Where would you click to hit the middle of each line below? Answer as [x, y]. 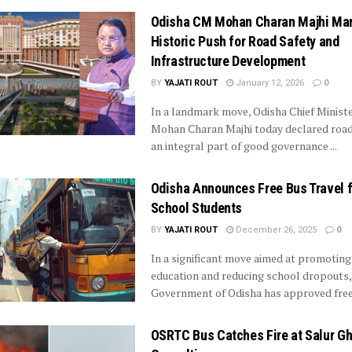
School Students [196, 207]
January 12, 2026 [268, 82]
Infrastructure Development [228, 60]
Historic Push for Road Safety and [245, 41]
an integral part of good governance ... [244, 145]
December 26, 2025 [275, 229]
